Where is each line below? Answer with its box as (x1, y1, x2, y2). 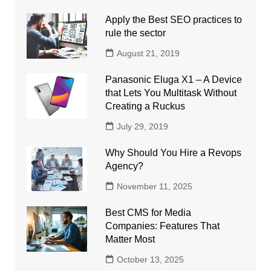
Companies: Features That (105, 220, 220, 231)
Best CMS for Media (105, 207, 191, 218)
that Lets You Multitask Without (105, 87, 237, 98)
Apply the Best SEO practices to (105, 14, 242, 25)
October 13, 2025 (116, 254, 184, 264)
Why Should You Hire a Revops (105, 147, 241, 158)
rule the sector (105, 27, 166, 38)
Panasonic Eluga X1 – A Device (105, 74, 242, 85)
